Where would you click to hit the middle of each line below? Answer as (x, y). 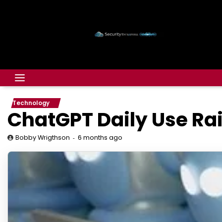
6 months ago (100, 137)
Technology (31, 103)
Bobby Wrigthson (43, 138)
